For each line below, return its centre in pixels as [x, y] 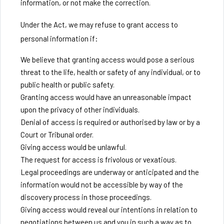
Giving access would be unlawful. [73, 147]
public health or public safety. [67, 84]
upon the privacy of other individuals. [80, 109]
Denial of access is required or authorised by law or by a [110, 122]
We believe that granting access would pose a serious [107, 59]
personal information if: [59, 38]
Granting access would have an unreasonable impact [106, 97]
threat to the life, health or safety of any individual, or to [110, 72]
